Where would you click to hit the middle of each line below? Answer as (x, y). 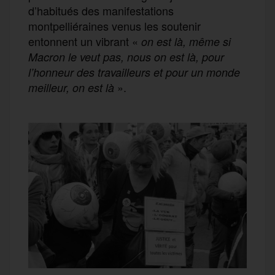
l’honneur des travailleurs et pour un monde (134, 72)
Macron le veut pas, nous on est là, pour (126, 56)
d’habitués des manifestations (101, 10)
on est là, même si (186, 41)
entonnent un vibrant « (85, 41)
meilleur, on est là (71, 87)
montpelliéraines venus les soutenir (114, 25)
